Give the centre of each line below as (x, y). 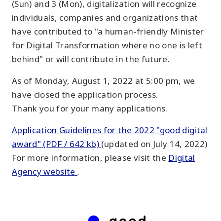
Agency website (45, 171)
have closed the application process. (85, 94)
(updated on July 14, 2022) (154, 144)
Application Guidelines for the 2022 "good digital (110, 130)
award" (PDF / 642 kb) (57, 144)
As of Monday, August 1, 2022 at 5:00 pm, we (104, 81)
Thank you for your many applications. (90, 108)
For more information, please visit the (90, 158)
